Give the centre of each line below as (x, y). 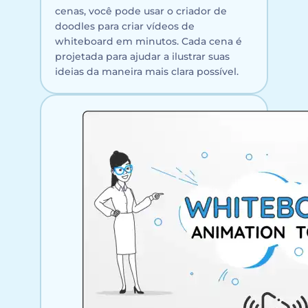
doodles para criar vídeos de (125, 26)
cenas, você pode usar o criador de (141, 11)
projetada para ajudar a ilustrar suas (142, 56)
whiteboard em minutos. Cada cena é (148, 41)
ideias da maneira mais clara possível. (147, 71)
